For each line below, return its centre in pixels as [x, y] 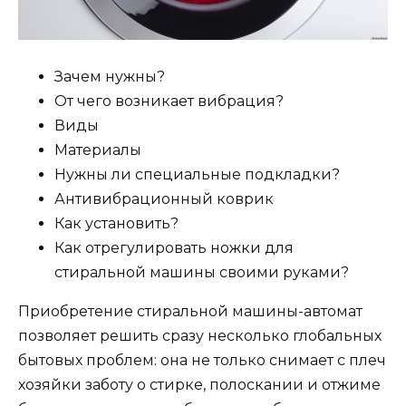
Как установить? [116, 223]
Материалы [98, 150]
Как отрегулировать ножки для [174, 247]
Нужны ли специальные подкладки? [197, 174]
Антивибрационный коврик [164, 198]
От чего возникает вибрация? [169, 101]
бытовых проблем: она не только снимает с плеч [202, 360]
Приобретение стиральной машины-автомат [190, 311]
